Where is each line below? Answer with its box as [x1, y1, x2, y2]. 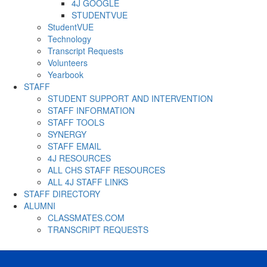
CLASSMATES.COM [48, 212, 125, 223]
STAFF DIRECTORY [24, 188, 100, 200]
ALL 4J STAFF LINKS [48, 176, 128, 188]
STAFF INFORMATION [48, 104, 135, 116]
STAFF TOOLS [48, 116, 104, 128]
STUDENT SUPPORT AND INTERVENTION [48, 92, 213, 104]
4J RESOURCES [48, 152, 111, 164]
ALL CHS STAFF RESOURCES [48, 164, 165, 176]
